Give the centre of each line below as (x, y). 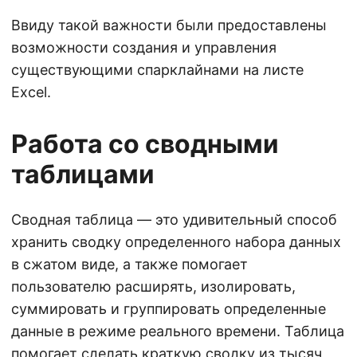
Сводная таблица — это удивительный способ (174, 219)
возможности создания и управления (144, 47)
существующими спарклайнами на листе (157, 69)
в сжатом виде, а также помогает (129, 264)
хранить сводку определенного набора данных (176, 241)
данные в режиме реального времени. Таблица (178, 331)
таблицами (83, 174)
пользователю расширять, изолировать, (153, 286)
